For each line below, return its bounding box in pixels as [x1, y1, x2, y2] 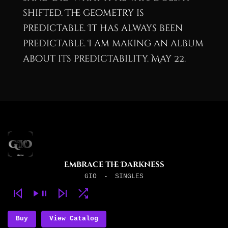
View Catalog [49, 215, 98, 222]
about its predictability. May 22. [22, 52, 186, 65]
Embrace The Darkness [64, 159, 164, 170]
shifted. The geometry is [22, 7, 144, 19]
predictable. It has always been [22, 22, 183, 35]
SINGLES [115, 173, 144, 180]
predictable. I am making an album [22, 37, 204, 50]
